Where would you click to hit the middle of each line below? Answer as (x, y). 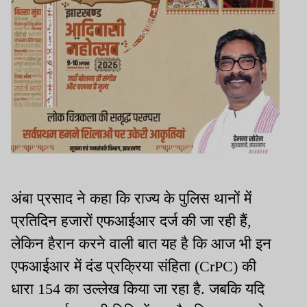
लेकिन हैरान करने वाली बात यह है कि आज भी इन (141, 243)
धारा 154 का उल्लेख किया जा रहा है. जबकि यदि (138, 288)
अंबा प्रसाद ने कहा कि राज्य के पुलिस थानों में (131, 198)
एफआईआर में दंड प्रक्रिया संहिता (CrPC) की (134, 266)
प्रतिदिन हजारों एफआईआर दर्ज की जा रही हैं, (131, 221)
